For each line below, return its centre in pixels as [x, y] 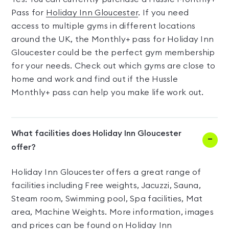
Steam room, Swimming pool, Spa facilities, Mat [107, 199]
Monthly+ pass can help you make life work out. [108, 93]
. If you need [164, 13]
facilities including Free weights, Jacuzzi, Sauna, [106, 186]
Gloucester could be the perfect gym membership [113, 53]
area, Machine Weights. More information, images [113, 212]
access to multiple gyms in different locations [104, 26]
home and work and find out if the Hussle [95, 79]
